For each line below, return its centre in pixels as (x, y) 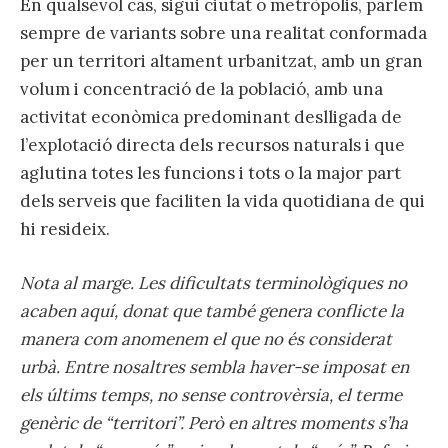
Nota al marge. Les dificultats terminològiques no (213, 282)
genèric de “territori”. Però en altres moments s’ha (214, 422)
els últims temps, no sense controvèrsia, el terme (211, 394)
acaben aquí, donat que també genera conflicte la (212, 310)
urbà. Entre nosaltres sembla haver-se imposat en (214, 366)
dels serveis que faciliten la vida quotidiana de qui (222, 200)
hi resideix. (65, 228)
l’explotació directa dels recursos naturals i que (212, 144)
